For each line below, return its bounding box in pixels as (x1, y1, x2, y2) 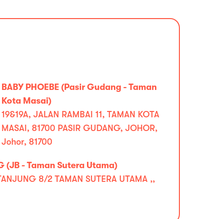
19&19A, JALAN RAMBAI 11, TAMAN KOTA (1, 109, 159, 119)
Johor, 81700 (1, 137, 52, 147)
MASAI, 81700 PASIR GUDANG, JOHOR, (1, 123, 157, 133)
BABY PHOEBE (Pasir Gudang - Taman (1, 82, 157, 92)
